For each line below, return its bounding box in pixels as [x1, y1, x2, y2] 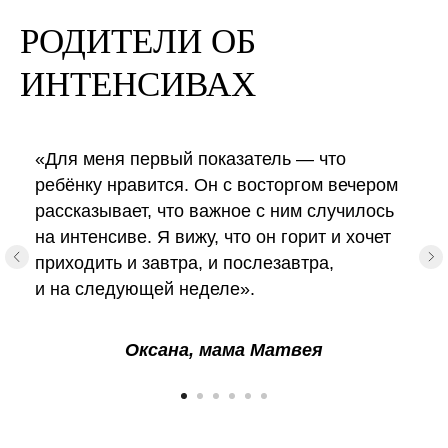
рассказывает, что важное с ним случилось [35, 201, 394, 222]
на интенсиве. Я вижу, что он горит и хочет [35, 227, 391, 248]
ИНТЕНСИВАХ [20, 65, 256, 105]
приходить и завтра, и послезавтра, [35, 253, 334, 274]
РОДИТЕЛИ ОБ [20, 22, 256, 62]
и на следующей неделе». [35, 279, 255, 300]
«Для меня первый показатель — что [35, 149, 346, 170]
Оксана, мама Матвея [125, 340, 323, 361]
